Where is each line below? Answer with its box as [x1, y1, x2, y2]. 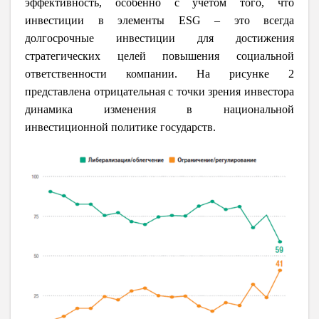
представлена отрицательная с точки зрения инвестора [25, 85, 294, 98]
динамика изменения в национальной [25, 103, 294, 116]
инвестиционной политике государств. [25, 121, 216, 134]
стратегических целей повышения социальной [25, 50, 294, 63]
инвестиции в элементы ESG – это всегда [25, 14, 294, 27]
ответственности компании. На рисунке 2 [25, 68, 294, 80]
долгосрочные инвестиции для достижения [25, 32, 294, 45]
